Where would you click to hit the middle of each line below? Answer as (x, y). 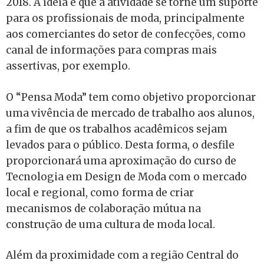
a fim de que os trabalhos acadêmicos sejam (117, 129)
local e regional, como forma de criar (100, 192)
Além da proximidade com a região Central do (122, 255)
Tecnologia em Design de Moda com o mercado (126, 176)
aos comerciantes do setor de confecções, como (126, 34)
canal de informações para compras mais (111, 50)
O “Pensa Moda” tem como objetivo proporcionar (131, 97)
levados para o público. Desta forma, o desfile (120, 145)
